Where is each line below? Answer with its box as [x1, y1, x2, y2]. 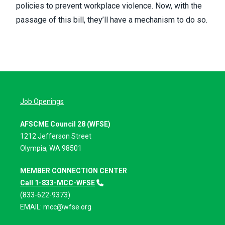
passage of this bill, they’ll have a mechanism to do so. [16, 15, 207, 25]
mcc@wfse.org [43, 203, 91, 211]
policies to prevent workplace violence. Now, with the [16, 1, 202, 11]
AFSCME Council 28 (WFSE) [20, 120, 110, 129]
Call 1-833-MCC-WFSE [20, 179, 95, 187]
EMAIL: [20, 203, 43, 211]
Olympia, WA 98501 [20, 144, 82, 153]
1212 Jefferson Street [20, 132, 93, 141]
